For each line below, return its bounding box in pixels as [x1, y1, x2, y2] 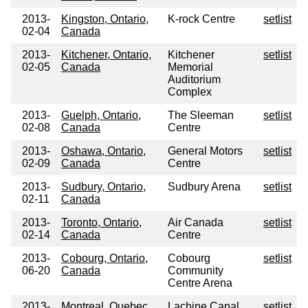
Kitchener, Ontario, [61, 49, 151, 61]
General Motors [168, 145, 243, 157]
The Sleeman [168, 109, 234, 122]
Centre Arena [168, 277, 232, 289]
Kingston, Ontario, [61, 13, 148, 25]
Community [168, 265, 223, 277]
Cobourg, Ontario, [61, 252, 148, 265]
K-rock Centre [168, 13, 235, 25]
